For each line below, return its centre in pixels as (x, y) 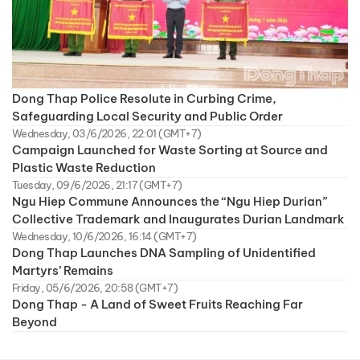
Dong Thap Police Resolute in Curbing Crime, (144, 98)
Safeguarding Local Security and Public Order (147, 116)
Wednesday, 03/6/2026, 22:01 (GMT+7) (107, 133)
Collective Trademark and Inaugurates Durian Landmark (178, 219)
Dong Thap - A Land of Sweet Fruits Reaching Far (157, 304)
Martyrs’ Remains (63, 270)
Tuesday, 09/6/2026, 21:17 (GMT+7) (97, 184)
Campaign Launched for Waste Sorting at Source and (170, 149)
